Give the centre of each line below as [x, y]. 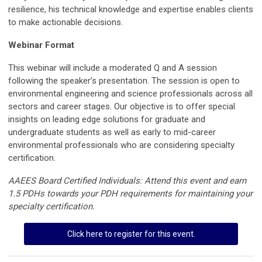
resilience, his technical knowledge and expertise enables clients [131, 10]
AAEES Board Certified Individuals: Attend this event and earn [127, 181]
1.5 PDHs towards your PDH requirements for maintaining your [130, 194]
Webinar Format [41, 45]
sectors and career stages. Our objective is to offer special [122, 107]
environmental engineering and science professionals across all [130, 94]
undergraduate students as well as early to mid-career [112, 132]
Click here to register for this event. [131, 234]
